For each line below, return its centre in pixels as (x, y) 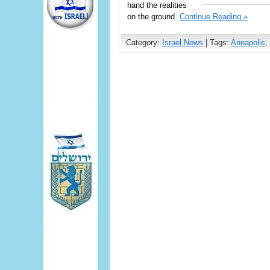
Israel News (183, 42)
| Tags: (217, 42)
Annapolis (248, 42)
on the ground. (153, 17)
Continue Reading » (214, 17)
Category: (144, 42)
